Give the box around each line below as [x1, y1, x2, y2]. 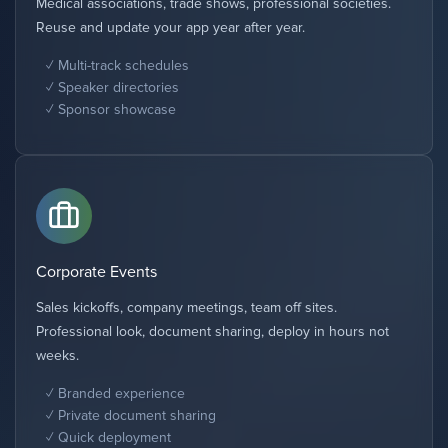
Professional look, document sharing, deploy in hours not [36, 323, 389, 340]
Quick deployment [58, 429, 171, 446]
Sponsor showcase [58, 101, 176, 118]
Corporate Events [36, 262, 157, 282]
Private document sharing [58, 407, 216, 424]
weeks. [36, 347, 79, 364]
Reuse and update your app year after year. [36, 19, 305, 36]
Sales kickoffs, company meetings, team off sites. [36, 299, 337, 316]
